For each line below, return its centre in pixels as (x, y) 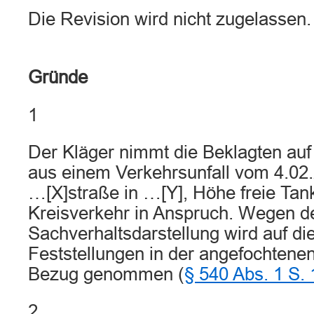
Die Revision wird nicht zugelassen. (170, 19)
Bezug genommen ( (106, 274)
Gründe (58, 77)
